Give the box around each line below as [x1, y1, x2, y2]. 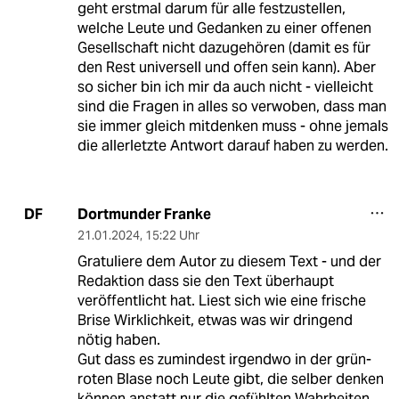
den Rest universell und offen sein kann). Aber [77, 57, 376, 77]
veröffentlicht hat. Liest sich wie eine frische [77, 290, 366, 310]
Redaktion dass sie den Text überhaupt [77, 271, 334, 290]
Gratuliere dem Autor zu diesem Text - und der [77, 251, 381, 271]
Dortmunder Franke [77, 204, 211, 224]
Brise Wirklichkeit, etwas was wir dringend [77, 310, 353, 330]
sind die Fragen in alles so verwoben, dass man [77, 96, 387, 116]
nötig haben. [77, 330, 160, 349]
